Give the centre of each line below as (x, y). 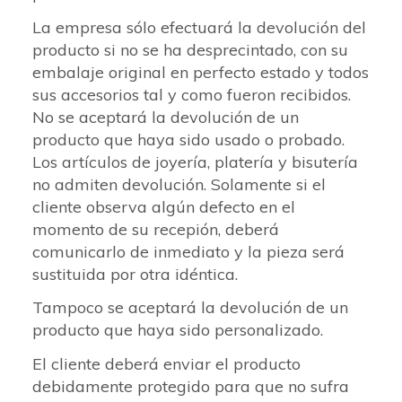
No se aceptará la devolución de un (166, 117)
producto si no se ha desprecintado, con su (190, 49)
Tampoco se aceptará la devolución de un (190, 307)
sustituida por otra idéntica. (135, 274)
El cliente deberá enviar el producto (166, 363)
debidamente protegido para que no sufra (191, 386)
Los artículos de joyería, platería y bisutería (195, 162)
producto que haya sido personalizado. (178, 330)
